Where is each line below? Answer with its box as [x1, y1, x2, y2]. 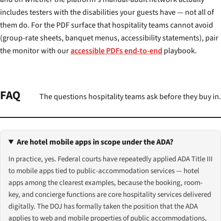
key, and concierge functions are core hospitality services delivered [8, 189, 211, 200]
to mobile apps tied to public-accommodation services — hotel [8, 166, 199, 177]
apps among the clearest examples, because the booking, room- [8, 178, 203, 188]
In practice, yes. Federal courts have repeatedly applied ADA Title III [8, 154, 213, 165]
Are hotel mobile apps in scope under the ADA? [16, 137, 173, 148]
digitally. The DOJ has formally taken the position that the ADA [8, 201, 198, 212]
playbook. [162, 45, 197, 56]
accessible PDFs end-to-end [71, 45, 162, 56]
